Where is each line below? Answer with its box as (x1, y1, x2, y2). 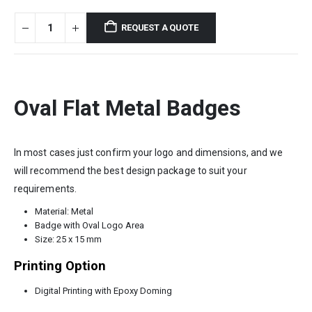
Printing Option (14, 258, 106, 274)
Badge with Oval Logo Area (34, 219, 144, 231)
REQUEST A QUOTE (121, 22, 198, 33)
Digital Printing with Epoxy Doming (34, 285, 172, 296)
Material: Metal (34, 205, 93, 217)
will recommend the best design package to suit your (14, 164, 247, 176)
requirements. (14, 182, 77, 194)
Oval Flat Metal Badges (14, 95, 241, 121)
